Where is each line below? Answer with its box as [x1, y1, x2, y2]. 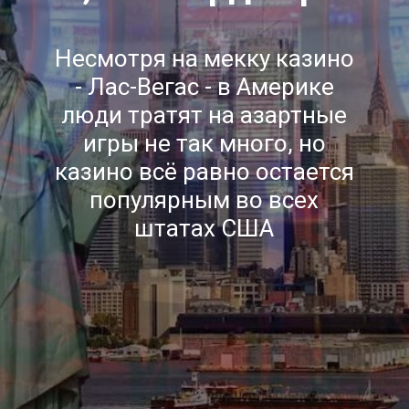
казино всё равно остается [54, 158, 354, 186]
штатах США [134, 215, 275, 243]
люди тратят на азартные [61, 101, 348, 130]
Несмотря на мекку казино [54, 45, 354, 73]
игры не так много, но [82, 130, 326, 158]
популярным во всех [89, 186, 320, 215]
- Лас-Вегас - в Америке [74, 73, 334, 101]
